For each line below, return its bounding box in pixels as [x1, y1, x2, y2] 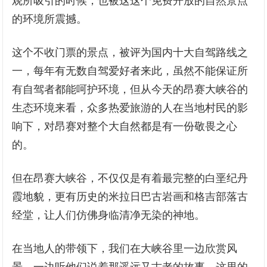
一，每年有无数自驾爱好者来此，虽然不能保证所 [12, 65, 249, 77]
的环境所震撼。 [12, 13, 88, 25]
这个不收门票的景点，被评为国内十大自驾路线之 [12, 46, 249, 58]
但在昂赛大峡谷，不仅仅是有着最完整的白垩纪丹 [12, 172, 249, 184]
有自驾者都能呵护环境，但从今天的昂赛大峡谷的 [12, 83, 249, 95]
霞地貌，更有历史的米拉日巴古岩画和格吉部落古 [12, 191, 249, 203]
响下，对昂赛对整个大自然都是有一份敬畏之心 [12, 120, 238, 132]
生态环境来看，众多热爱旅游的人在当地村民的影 [12, 102, 249, 114]
